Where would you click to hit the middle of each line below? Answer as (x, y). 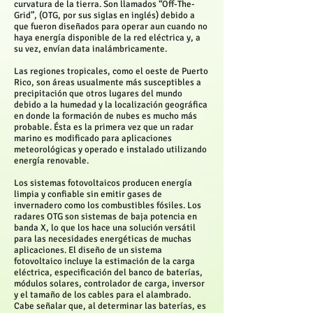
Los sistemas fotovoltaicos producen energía (103, 183)
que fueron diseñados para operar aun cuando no (111, 27)
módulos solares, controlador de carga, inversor (109, 284)
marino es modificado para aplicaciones (93, 138)
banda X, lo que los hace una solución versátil (105, 228)
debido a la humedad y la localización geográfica (111, 105)
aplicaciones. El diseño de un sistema (88, 250)
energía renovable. (51, 161)
